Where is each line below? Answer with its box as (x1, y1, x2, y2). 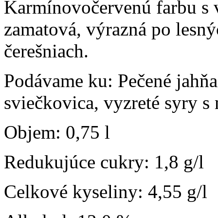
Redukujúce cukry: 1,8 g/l (4, 151, 204, 172)
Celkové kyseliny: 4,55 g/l (4, 181, 207, 202)
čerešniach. (4, 40, 89, 61)
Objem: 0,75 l (4, 121, 110, 143)
